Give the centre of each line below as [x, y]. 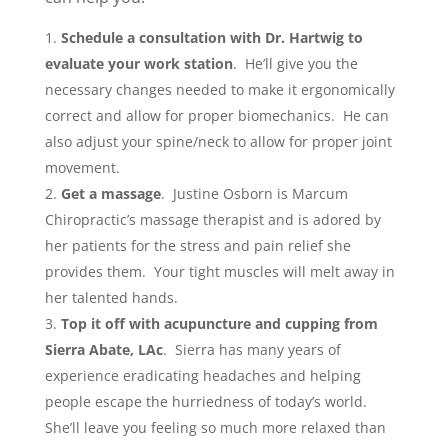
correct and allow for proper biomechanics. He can [216, 115]
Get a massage [110, 193]
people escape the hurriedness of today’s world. [207, 401]
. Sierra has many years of [251, 349]
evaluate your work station [138, 63]
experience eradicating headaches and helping [202, 375]
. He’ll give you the [295, 63]
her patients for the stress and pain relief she [197, 245]
